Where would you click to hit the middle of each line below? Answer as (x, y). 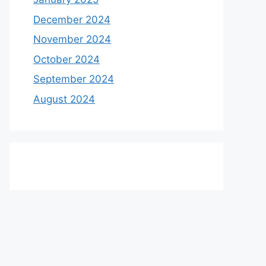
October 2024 (66, 59)
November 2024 (72, 39)
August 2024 (64, 99)
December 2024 (72, 19)
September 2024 (74, 79)
